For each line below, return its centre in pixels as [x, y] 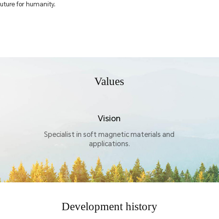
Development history [109, 206]
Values [109, 81]
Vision [109, 118]
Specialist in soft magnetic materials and [109, 134]
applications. [109, 144]
